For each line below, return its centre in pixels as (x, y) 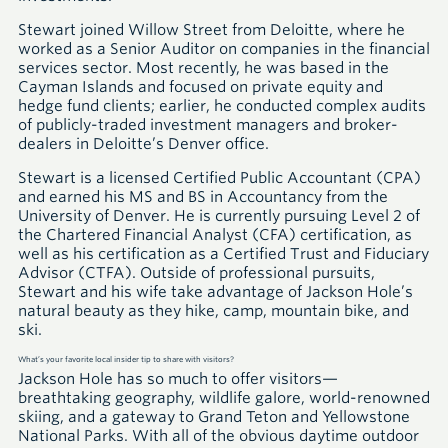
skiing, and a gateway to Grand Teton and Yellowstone (214, 416)
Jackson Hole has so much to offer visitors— (178, 378)
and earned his (73, 196)
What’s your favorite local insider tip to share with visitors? (126, 359)
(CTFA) (105, 272)
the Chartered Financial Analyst (135, 234)
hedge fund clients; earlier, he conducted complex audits (222, 105)
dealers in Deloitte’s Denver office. (143, 143)
